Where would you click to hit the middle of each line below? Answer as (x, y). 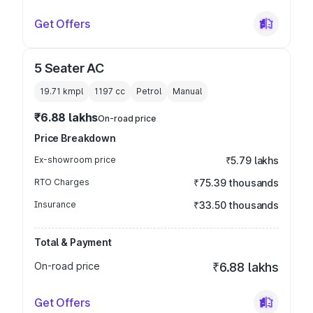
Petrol (149, 91)
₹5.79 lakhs (252, 160)
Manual (187, 91)
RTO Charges (62, 182)
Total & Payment (73, 242)
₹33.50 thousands (236, 205)
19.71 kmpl (61, 91)
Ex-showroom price (75, 160)
